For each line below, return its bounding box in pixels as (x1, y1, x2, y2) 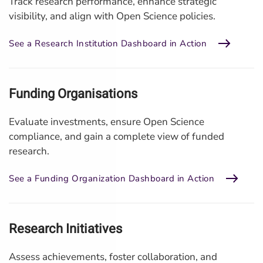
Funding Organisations (9, 85, 137, 103)
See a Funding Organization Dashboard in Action (9, 172, 214, 184)
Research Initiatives (9, 220, 122, 238)
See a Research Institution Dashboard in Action (9, 37, 207, 49)
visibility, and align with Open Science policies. (9, 9, 215, 23)
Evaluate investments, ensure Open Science (9, 115, 204, 129)
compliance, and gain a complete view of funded (9, 130, 224, 143)
